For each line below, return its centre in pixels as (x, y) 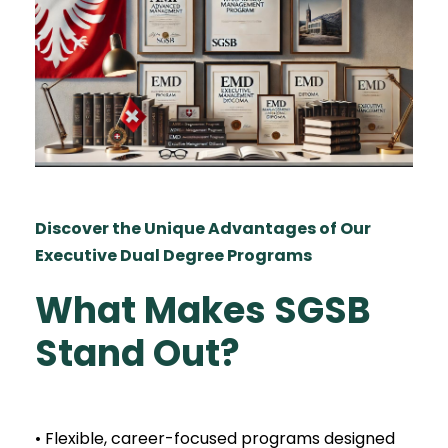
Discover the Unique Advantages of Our (203, 228)
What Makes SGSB (203, 310)
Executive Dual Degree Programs (173, 255)
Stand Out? (137, 353)
